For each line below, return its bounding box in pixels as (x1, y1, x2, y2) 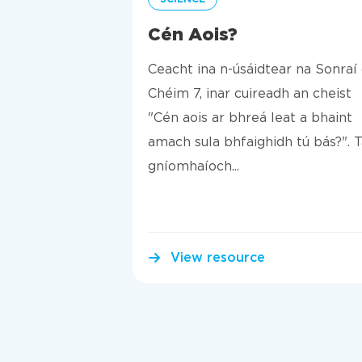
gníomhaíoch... (148, 160, 239, 173)
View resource (170, 251, 265, 264)
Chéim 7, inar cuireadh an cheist (148, 87, 351, 100)
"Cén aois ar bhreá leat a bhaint (148, 112, 352, 124)
